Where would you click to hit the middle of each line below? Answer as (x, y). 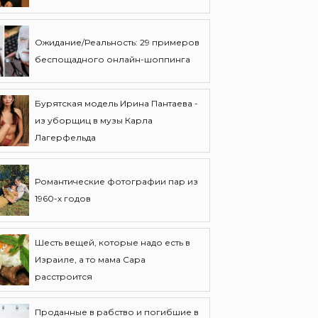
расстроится (64, 276)
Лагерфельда (65, 137)
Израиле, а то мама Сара (90, 259)
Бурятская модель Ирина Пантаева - (116, 103)
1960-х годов (63, 198)
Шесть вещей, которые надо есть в (113, 242)
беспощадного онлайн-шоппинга (113, 59)
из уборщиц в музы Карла (94, 120)
